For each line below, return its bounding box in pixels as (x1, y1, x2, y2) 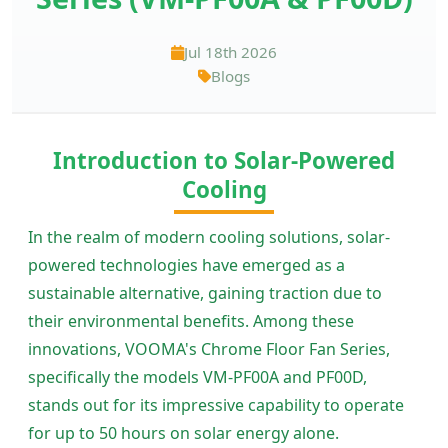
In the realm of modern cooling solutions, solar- (28, 226, 390, 249)
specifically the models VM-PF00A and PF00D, (28, 366, 367, 389)
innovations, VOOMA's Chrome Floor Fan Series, (28, 338, 390, 361)
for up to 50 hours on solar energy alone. (28, 422, 339, 445)
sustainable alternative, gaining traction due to (28, 282, 382, 305)
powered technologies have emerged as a (28, 254, 345, 277)
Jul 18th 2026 (184, 42, 277, 62)
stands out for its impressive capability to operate (28, 394, 404, 417)
